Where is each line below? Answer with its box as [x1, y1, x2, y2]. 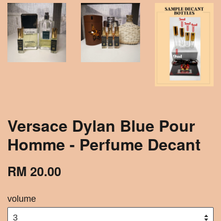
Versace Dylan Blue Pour [7, 113, 195, 137]
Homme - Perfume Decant [7, 132, 201, 155]
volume [7, 193, 36, 204]
